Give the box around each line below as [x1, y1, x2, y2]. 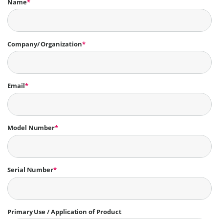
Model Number [7, 123, 55, 132]
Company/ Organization [7, 39, 82, 48]
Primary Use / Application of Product [7, 207, 122, 216]
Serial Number [7, 165, 54, 175]
